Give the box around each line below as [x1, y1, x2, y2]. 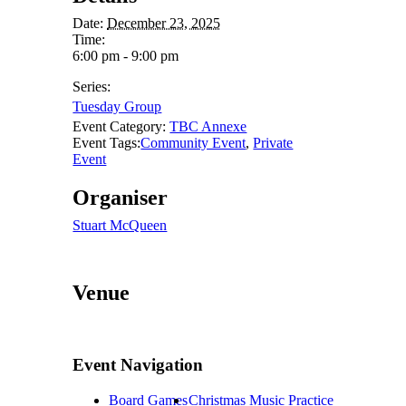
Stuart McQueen [72, 217, 168, 234]
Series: [72, 79, 111, 95]
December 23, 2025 [107, 15, 221, 32]
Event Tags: [72, 135, 141, 151]
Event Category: [72, 119, 167, 135]
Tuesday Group [72, 99, 162, 115]
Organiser [72, 186, 169, 210]
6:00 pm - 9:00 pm [72, 48, 179, 64]
